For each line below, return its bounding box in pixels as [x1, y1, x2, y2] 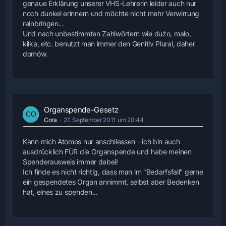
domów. [23, 49, 48, 59]
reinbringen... [23, 19, 64, 28]
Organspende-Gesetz [44, 105, 119, 115]
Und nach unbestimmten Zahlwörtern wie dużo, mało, [23, 29, 191, 38]
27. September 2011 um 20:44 [63, 116, 144, 124]
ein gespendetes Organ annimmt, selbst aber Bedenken [23, 178, 199, 187]
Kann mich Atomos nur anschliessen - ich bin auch [23, 137, 180, 146]
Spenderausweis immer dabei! [23, 157, 118, 166]
